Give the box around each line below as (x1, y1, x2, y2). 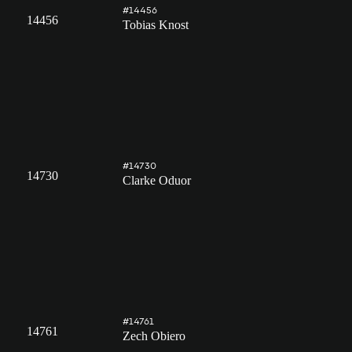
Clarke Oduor (123, 174, 191, 188)
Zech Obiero (123, 329, 185, 343)
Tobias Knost (123, 18, 189, 32)
